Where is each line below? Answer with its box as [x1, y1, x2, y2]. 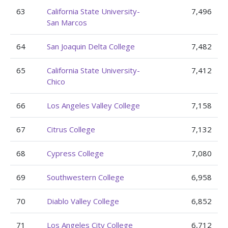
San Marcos [47, 17, 87, 27]
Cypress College [47, 148, 104, 158]
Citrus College [47, 124, 95, 134]
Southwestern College [47, 172, 124, 182]
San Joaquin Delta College [47, 41, 135, 51]
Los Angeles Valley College [47, 100, 140, 110]
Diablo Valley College [47, 196, 119, 206]
